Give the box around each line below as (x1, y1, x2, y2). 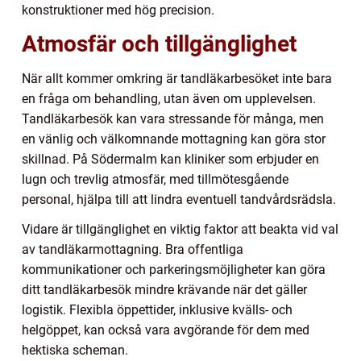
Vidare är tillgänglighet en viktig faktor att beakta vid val (22, 221, 338, 237)
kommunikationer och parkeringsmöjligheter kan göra (22, 261, 326, 277)
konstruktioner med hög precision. (22, 2, 214, 18)
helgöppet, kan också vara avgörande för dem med (22, 322, 309, 338)
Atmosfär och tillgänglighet (22, 30, 297, 57)
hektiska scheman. (22, 342, 128, 358)
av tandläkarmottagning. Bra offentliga (22, 241, 243, 257)
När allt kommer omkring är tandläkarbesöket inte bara (22, 70, 332, 86)
